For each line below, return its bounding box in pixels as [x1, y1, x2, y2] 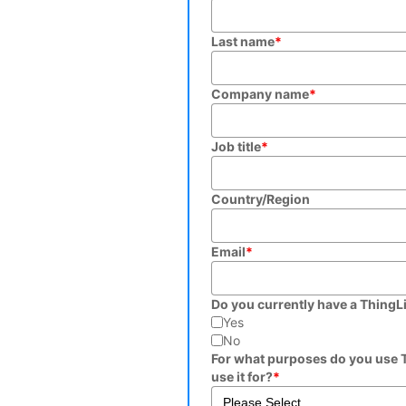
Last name [211, 33, 275, 49]
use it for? [211, 368, 273, 384]
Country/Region [211, 190, 310, 207]
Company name [211, 85, 309, 101]
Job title [211, 138, 261, 154]
